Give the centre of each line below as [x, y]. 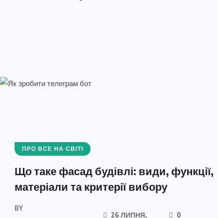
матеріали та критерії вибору [91, 186]
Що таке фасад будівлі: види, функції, [114, 171]
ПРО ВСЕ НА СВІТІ [53, 149]
